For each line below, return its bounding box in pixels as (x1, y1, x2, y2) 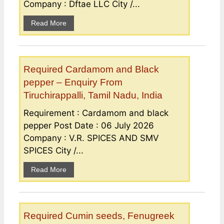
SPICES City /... (23, 145, 83, 156)
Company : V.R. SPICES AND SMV (23, 133, 159, 143)
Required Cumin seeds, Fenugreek (23, 210, 174, 221)
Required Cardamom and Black (23, 64, 159, 75)
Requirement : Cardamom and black (23, 108, 168, 118)
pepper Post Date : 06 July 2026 (23, 120, 154, 131)
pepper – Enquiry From (23, 77, 122, 88)
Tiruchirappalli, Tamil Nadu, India (23, 90, 162, 101)
